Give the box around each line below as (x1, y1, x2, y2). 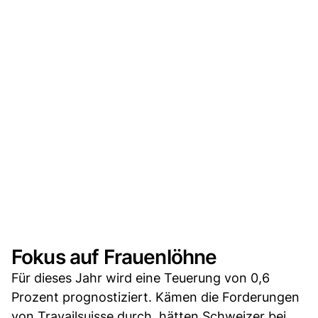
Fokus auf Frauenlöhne (11, 245, 217, 270)
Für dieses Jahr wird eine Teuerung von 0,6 (11, 270, 270, 286)
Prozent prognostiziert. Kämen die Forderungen (11, 290, 300, 305)
